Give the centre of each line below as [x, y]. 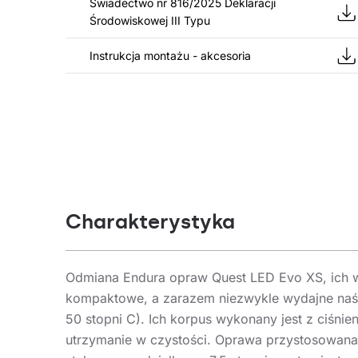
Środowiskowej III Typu [150, 21]
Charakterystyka [150, 222]
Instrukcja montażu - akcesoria [170, 55]
